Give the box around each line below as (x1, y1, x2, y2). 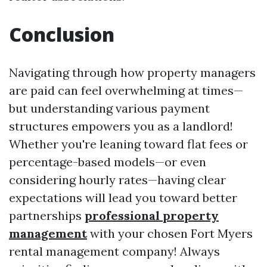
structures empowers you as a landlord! (9, 119, 233, 133)
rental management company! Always (9, 244, 220, 259)
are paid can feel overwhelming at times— (9, 83, 243, 98)
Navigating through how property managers (9, 65, 256, 80)
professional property (85, 208, 219, 223)
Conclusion (9, 21, 114, 47)
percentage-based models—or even (9, 154, 206, 169)
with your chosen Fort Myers (87, 226, 253, 241)
